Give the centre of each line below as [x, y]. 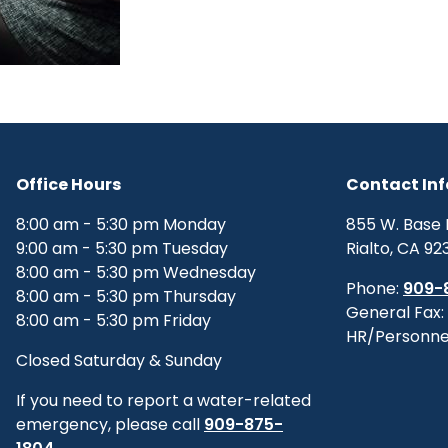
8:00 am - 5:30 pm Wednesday [136, 272]
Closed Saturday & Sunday [119, 360]
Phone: [374, 288]
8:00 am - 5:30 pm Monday [121, 224]
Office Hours [68, 184]
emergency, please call [110, 424]
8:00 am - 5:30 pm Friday [113, 320]
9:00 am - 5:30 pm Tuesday [122, 248]
